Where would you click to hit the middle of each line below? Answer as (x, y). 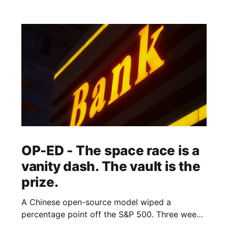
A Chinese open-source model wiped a (96, 202)
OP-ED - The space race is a (110, 150)
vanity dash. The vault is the (111, 166)
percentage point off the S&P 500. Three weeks (113, 214)
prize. (40, 182)
